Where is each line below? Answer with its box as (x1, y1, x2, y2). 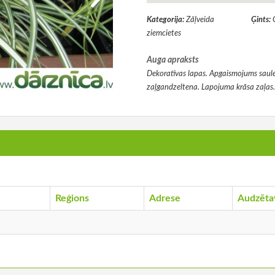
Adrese (149, 193, 180, 204)
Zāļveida (186, 16, 214, 24)
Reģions (55, 193, 89, 204)
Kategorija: (147, 16, 186, 24)
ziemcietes (147, 29, 181, 37)
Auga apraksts (147, 56, 199, 65)
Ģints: (251, 16, 273, 24)
